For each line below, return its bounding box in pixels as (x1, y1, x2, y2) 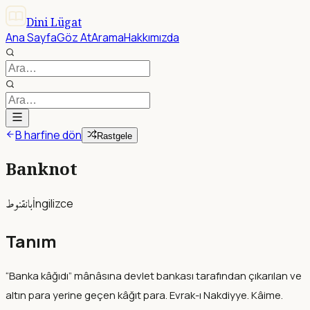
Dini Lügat (26, 15, 82, 30)
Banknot (6, 156, 77, 180)
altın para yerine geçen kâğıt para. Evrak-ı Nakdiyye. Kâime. (6, 287, 283, 302)
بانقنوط (6, 194, 33, 215)
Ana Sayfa (6, 30, 57, 45)
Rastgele (97, 131, 132, 141)
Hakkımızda (124, 30, 179, 45)
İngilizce (33, 195, 73, 211)
